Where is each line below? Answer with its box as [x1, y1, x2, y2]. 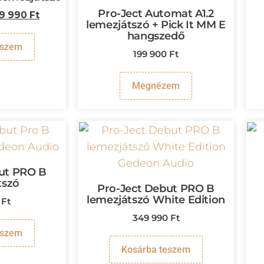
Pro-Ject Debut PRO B [97, 182, 214, 196]
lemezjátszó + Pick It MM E [86, 18, 226, 32]
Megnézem [132, 80, 180, 92]
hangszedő [127, 29, 185, 43]
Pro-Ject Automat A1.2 [98, 7, 214, 21]
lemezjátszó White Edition [87, 193, 225, 207]
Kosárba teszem [121, 243, 190, 255]
